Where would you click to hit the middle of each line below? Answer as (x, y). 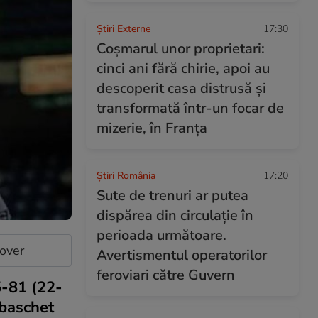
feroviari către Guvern (166, 275)
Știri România (126, 176)
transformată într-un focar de (190, 108)
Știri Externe (124, 29)
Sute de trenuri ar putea (172, 196)
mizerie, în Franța (152, 128)
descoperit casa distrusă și (181, 88)
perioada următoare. (161, 235)
